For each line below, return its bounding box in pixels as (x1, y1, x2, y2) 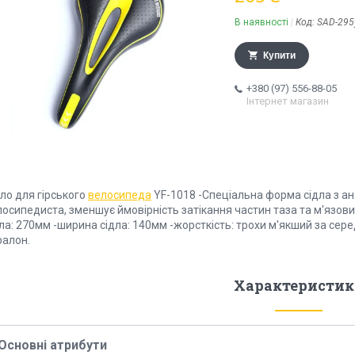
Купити (263, 50, 296, 62)
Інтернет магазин (246, 95, 329, 108)
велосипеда (88, 189, 151, 202)
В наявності (235, 17, 288, 29)
